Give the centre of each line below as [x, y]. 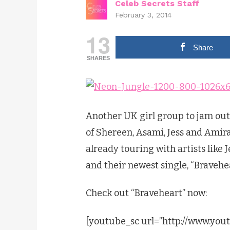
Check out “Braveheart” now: [146, 193]
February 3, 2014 [143, 15]
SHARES [98, 58]
